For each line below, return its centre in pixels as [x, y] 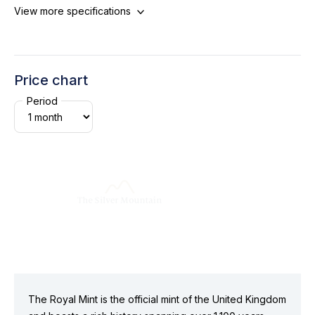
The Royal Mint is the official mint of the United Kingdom [157, 299]
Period [42, 101]
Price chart [51, 80]
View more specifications [72, 11]
